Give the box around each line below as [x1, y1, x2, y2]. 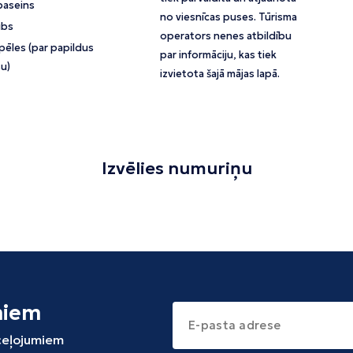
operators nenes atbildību [160, 29, 292, 43]
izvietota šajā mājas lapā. [160, 67, 281, 81]
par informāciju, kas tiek [160, 48, 277, 62]
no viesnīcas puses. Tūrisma [160, 10, 298, 24]
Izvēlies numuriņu [101, 158, 252, 180]
